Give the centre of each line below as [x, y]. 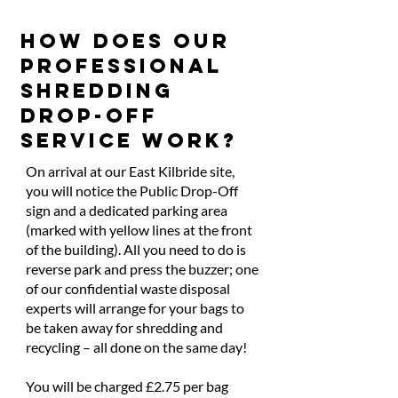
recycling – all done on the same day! [136, 347]
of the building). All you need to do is [136, 250]
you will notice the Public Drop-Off [132, 191]
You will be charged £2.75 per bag [127, 386]
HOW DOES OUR [125, 41]
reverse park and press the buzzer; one [142, 269]
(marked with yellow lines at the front [139, 230]
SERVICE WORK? [129, 141]
